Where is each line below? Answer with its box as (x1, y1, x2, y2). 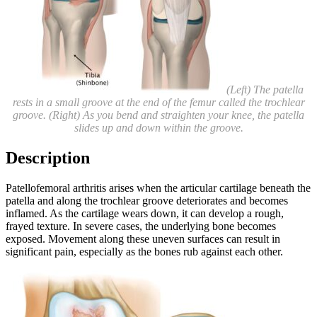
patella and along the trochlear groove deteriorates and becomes (6, 195, 288, 207)
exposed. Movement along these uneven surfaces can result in (6, 233, 280, 246)
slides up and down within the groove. (74, 122, 243, 134)
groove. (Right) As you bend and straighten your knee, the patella (13, 109, 304, 122)
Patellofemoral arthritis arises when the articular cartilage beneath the (6, 182, 311, 195)
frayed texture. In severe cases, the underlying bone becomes (6, 220, 276, 233)
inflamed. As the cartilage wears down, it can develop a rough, (6, 207, 284, 220)
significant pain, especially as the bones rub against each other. (6, 246, 289, 258)
